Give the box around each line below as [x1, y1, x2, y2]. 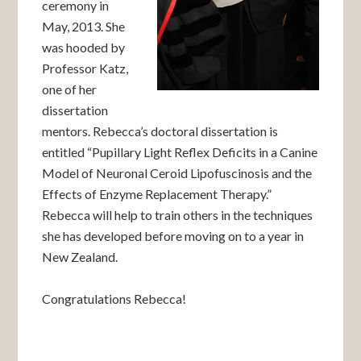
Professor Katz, [42, 60, 129, 76]
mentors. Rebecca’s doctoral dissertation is [42, 123, 279, 139]
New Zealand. [42, 249, 118, 264]
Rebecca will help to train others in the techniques [42, 207, 313, 222]
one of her [42, 81, 98, 97]
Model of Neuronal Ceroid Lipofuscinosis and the [42, 165, 313, 180]
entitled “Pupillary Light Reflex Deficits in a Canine [42, 144, 318, 160]
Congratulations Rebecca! [42, 291, 187, 306]
